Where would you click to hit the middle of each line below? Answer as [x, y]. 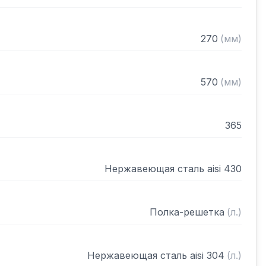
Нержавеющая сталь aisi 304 [156, 255]
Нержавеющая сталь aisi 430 [173, 169]
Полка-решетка [187, 212]
